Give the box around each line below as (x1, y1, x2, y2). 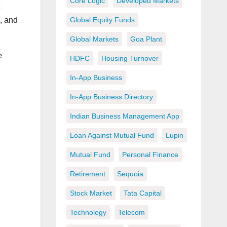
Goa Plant (130, 35, 162, 44)
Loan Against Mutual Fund (69, 131, 154, 140)
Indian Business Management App (69, 112, 179, 121)
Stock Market (69, 189, 112, 198)
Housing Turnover (101, 54, 159, 63)
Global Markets (69, 35, 119, 44)
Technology (69, 208, 106, 217)
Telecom (118, 208, 145, 217)
